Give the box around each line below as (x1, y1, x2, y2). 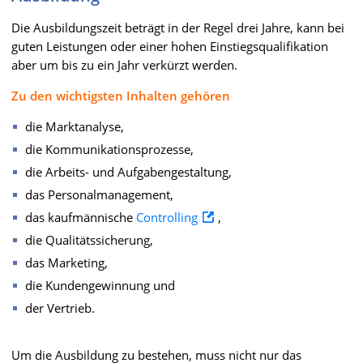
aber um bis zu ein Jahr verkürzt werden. (11, 57, 237, 73)
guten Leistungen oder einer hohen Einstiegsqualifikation (11, 38, 328, 54)
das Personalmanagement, (25, 186, 173, 203)
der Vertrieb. (25, 300, 95, 316)
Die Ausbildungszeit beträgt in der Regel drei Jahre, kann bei (11, 19, 344, 36)
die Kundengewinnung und (25, 277, 175, 293)
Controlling (136, 209, 198, 225)
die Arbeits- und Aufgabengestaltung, (25, 164, 232, 180)
